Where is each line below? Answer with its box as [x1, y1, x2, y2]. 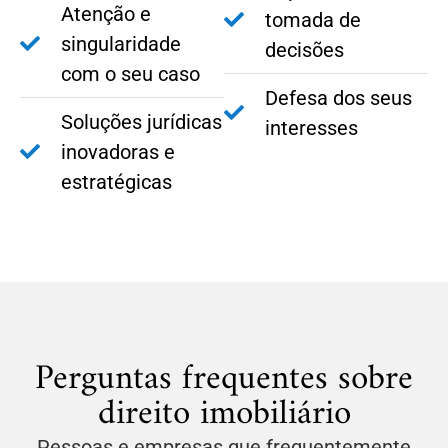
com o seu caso [61, 62, 200, 87]
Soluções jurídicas [61, 110, 222, 135]
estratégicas [61, 170, 172, 195]
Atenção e [61, 2, 151, 27]
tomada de [265, 8, 361, 33]
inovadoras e [61, 140, 175, 165]
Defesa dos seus [265, 86, 412, 111]
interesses [265, 116, 358, 141]
